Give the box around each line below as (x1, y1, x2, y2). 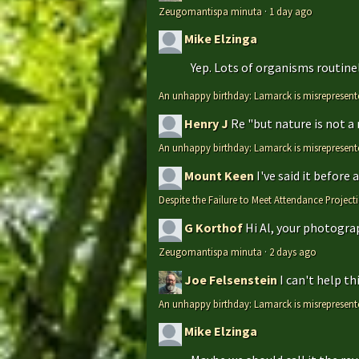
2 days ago (269, 245, 317, 259)
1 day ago (269, 5, 313, 18)
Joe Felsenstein (184, 272, 277, 288)
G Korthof (184, 220, 243, 236)
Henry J (184, 115, 228, 132)
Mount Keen (184, 167, 254, 184)
